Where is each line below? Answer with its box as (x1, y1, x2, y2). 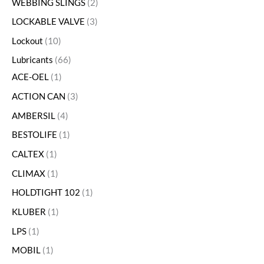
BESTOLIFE (12, 130, 57, 140)
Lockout (12, 35, 43, 46)
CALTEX (12, 148, 44, 159)
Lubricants (12, 55, 53, 65)
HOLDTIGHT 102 (12, 187, 80, 198)
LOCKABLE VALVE (12, 16, 85, 27)
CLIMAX (12, 168, 45, 179)
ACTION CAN (12, 91, 65, 102)
